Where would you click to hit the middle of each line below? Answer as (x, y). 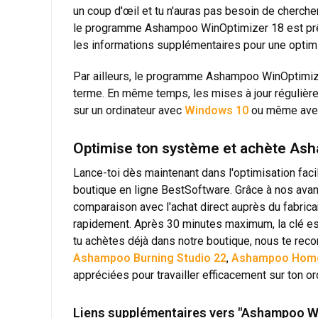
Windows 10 (216, 110)
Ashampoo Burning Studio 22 (150, 258)
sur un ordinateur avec (129, 110)
